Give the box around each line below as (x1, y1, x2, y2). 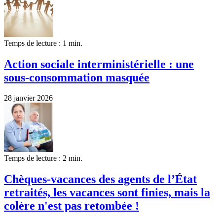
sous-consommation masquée (4, 71, 149, 84)
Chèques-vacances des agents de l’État (4, 173, 197, 186)
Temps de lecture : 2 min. (4, 154, 82, 163)
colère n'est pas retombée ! (4, 199, 139, 213)
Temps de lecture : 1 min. (4, 38, 82, 47)
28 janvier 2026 (4, 94, 53, 103)
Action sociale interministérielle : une (4, 57, 194, 71)
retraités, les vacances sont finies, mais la (4, 186, 210, 199)
